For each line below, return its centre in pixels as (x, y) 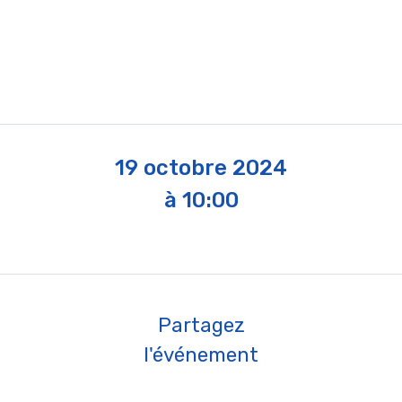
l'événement (201, 355)
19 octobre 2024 (201, 168)
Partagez (201, 325)
